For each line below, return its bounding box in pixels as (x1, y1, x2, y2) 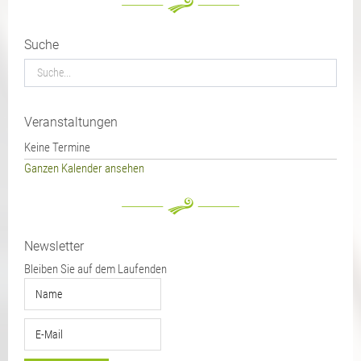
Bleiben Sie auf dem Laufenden (24, 261, 167, 276)
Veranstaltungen (32, 114, 118, 130)
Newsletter (33, 238, 84, 254)
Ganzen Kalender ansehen (24, 160, 144, 176)
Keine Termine (24, 139, 90, 155)
